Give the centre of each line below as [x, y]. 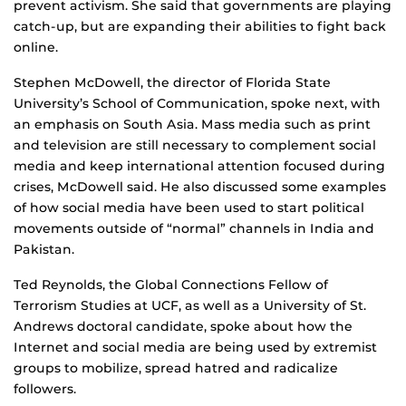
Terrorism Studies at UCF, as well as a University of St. [190, 306]
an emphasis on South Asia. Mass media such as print [192, 125]
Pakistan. [44, 250]
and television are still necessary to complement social [195, 145]
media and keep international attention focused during [199, 166]
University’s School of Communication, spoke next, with [197, 104]
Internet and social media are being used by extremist [195, 348]
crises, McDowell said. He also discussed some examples [200, 187]
